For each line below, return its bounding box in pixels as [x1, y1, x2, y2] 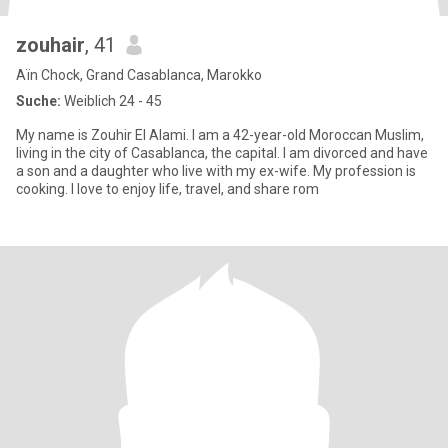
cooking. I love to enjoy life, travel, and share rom [16, 181, 319, 197]
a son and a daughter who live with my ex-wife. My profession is [16, 163, 416, 179]
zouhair [16, 33, 85, 57]
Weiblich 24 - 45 [61, 93, 162, 109]
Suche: [16, 93, 61, 109]
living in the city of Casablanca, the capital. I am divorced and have [16, 145, 428, 161]
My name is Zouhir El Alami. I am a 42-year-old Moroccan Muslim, [16, 127, 424, 143]
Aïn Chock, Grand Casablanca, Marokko [16, 67, 262, 83]
